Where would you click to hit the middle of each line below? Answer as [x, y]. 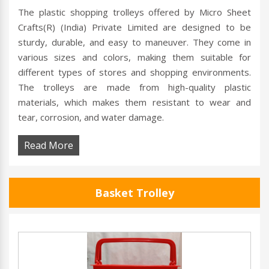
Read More [49, 146]
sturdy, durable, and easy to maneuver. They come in [134, 42]
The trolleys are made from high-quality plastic [134, 87]
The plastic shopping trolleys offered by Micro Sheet [134, 12]
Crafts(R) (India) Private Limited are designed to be [134, 27]
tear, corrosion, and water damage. [91, 117]
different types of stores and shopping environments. [134, 72]
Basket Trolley [134, 193]
